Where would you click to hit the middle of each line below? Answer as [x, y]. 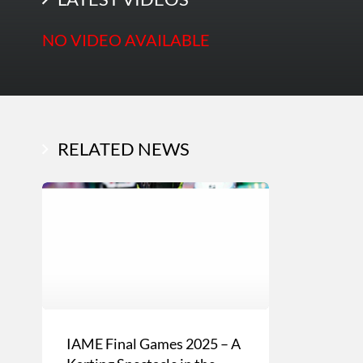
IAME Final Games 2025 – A [154, 344]
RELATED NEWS [124, 148]
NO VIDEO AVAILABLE [126, 39]
